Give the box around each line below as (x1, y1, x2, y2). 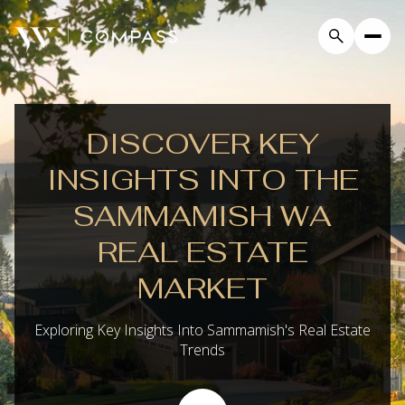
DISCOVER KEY (86, 125, 319, 162)
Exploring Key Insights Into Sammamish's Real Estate (34, 320, 371, 340)
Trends (180, 340, 225, 360)
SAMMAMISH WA (73, 197, 332, 234)
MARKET (137, 269, 268, 306)
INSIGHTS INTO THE (46, 161, 359, 198)
